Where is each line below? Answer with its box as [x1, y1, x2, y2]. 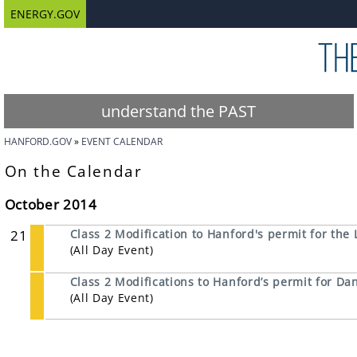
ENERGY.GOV [10, 6, 80, 22]
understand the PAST [101, 100, 257, 122]
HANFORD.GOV [3, 135, 72, 148]
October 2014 [4, 195, 97, 214]
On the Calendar [4, 161, 143, 182]
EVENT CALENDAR [80, 135, 163, 148]
